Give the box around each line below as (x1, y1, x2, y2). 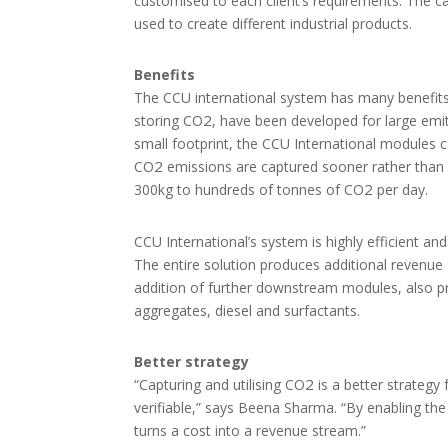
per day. (373, 180, 429, 200)
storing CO (134, 111, 204, 131)
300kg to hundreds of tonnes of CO (134, 180, 365, 200)
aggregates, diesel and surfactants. (134, 300, 361, 320)
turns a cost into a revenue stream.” (134, 420, 367, 440)
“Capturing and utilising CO (134, 374, 306, 394)
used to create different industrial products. (134, 13, 413, 33)
